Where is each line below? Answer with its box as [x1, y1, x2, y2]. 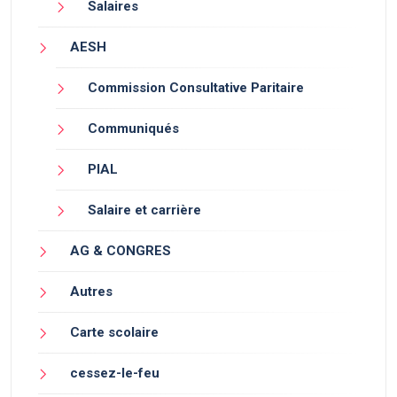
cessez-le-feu [70, 365, 160, 382]
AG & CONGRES [70, 243, 171, 260]
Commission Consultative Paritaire [88, 80, 304, 97]
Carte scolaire [70, 324, 159, 341]
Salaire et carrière [88, 202, 201, 219]
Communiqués [88, 121, 179, 137]
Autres [70, 284, 113, 300]
